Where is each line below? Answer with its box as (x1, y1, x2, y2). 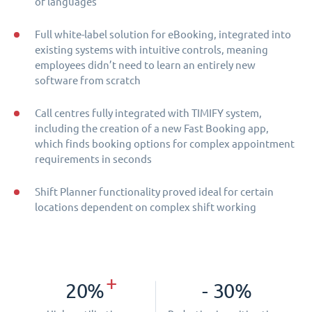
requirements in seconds (35, 153, 152, 165)
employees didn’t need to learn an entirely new (35, 58, 256, 71)
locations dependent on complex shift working (35, 201, 256, 213)
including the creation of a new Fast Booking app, (35, 122, 269, 134)
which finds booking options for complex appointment (35, 137, 295, 150)
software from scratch (35, 74, 141, 86)
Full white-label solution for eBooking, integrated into (35, 28, 291, 40)
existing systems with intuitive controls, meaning (35, 43, 268, 56)
